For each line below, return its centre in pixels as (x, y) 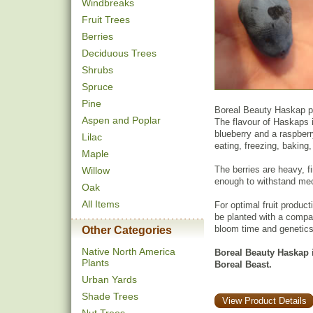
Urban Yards (109, 279)
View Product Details (264, 301)
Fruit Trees (106, 20)
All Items (101, 204)
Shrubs (97, 70)
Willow (96, 170)
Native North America (129, 252)
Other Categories (127, 230)
